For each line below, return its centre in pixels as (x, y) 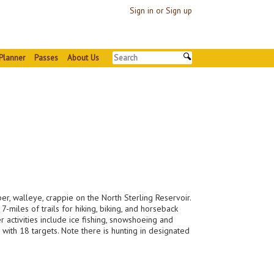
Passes (46, 57)
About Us (83, 57)
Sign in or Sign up (161, 10)
